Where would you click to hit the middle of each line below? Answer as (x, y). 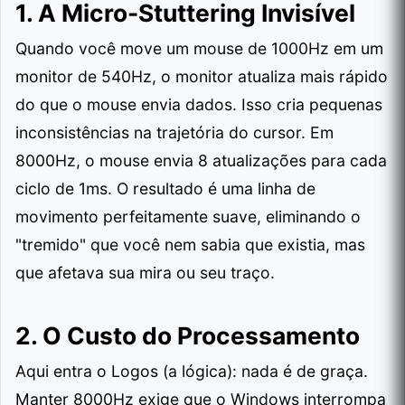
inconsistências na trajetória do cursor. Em (174, 132)
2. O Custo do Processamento (188, 335)
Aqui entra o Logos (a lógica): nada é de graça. (192, 371)
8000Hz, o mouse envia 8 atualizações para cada (201, 160)
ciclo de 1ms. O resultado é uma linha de (165, 188)
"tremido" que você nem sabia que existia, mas (190, 245)
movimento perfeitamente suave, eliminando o (188, 217)
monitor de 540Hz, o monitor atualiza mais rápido (202, 76)
